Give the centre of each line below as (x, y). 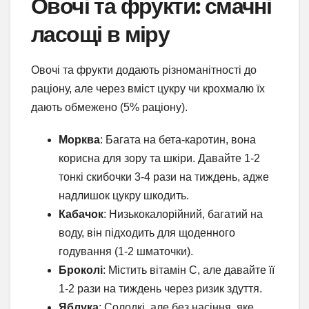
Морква (79, 140)
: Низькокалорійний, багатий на (183, 215)
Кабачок (81, 215)
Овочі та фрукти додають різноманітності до (144, 70)
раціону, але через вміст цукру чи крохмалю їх (148, 89)
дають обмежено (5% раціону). (109, 108)
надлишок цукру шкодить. (124, 196)
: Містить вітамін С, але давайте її (189, 270)
